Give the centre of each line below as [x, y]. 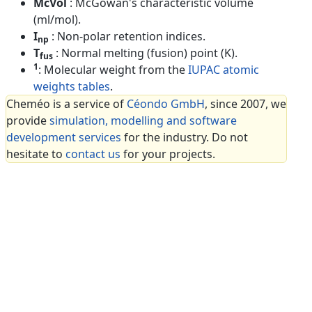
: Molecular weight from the [113, 69]
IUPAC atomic [224, 69]
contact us [93, 154]
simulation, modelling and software [143, 120]
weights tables [72, 86]
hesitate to [36, 154]
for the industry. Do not [185, 137]
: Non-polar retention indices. [128, 36]
